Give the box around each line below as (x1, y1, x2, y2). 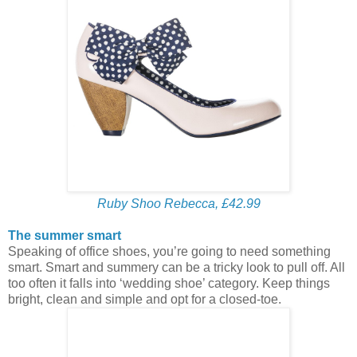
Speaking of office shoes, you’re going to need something (8, 244, 331, 258)
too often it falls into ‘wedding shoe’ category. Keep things (8, 276, 330, 290)
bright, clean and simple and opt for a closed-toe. (8, 292, 281, 306)
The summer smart (8, 228, 121, 242)
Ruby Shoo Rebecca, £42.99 (96, 196, 261, 210)
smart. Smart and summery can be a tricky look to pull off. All (8, 260, 345, 274)
